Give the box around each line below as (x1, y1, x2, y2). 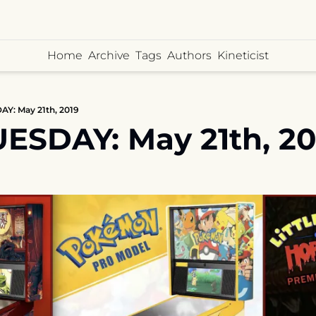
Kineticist (217, 49, 269, 62)
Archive (88, 49, 130, 62)
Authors (167, 49, 212, 62)
